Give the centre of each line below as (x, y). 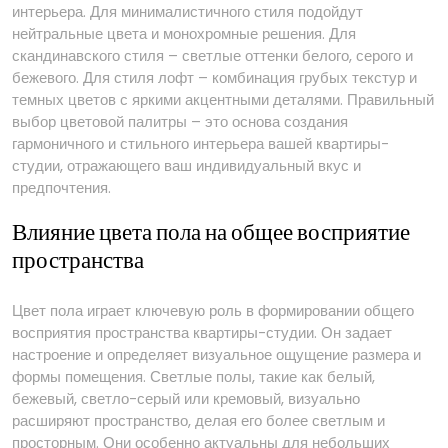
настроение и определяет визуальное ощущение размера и (216, 354)
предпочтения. (61, 187)
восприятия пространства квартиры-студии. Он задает (202, 332)
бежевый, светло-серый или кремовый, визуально (186, 398)
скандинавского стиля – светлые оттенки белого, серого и (212, 55)
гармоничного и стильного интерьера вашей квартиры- (200, 143)
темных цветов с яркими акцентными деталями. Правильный (223, 99)
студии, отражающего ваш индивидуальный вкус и (186, 165)
